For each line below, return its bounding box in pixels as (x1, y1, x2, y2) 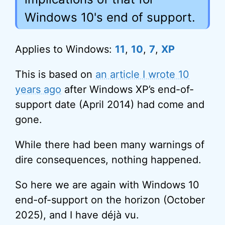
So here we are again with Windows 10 (15, 179, 199, 191)
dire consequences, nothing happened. (15, 154, 201, 166)
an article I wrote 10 (95, 68, 189, 80)
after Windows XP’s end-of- (61, 83, 194, 95)
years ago (15, 83, 61, 95)
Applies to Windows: (15, 43, 115, 55)
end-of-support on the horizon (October (15, 194, 205, 206)
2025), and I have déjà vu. (15, 209, 139, 221)
